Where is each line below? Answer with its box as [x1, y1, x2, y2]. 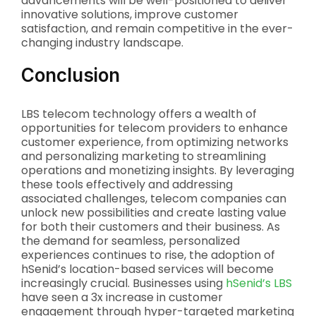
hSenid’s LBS [226, 275, 292, 291]
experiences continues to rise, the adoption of [21, 247, 275, 263]
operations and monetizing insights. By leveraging [21, 162, 294, 178]
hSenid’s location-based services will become [21, 261, 274, 277]
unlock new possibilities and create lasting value [21, 205, 286, 221]
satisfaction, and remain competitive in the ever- [21, 20, 293, 37]
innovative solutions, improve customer [21, 6, 238, 23]
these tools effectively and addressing [21, 176, 233, 193]
